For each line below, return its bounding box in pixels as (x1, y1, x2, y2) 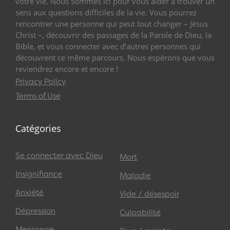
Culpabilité (120, 207, 161, 218)
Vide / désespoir (120, 189, 179, 200)
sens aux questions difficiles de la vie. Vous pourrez (15, 7, 197, 17)
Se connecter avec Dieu (15, 150, 103, 161)
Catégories (15, 122, 61, 135)
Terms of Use (15, 90, 61, 101)
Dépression (15, 206, 55, 217)
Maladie (120, 170, 151, 181)
